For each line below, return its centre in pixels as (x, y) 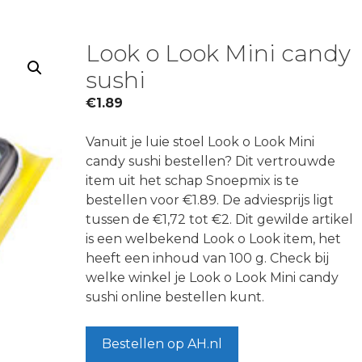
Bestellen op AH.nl (162, 344)
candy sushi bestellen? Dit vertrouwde (210, 161)
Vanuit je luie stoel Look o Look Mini (200, 142)
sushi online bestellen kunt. (175, 297)
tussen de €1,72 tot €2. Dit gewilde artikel (219, 219)
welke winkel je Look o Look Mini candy (212, 278)
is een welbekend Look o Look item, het (213, 239)
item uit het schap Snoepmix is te (192, 181)
